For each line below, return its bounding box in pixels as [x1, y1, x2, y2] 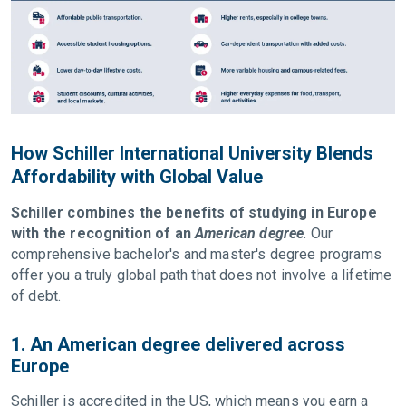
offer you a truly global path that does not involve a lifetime [11, 266, 392, 284]
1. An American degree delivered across [11, 333, 345, 355]
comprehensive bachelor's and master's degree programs [11, 245, 382, 263]
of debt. [11, 286, 65, 304]
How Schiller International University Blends [11, 141, 373, 164]
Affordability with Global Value [11, 165, 267, 188]
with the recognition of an [11, 224, 196, 242]
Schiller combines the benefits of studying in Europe [11, 203, 377, 221]
